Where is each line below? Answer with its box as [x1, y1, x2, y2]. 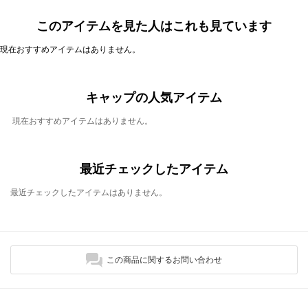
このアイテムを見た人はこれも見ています [36, 18, 272, 34]
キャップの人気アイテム [86, 89, 222, 105]
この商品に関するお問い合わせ [107, 254, 222, 265]
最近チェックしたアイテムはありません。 [10, 187, 167, 198]
